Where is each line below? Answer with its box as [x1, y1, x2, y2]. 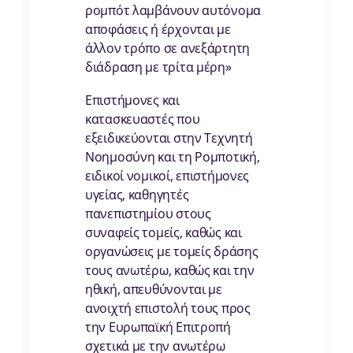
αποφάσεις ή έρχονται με [85, 20, 231, 39]
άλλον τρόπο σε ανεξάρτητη [85, 39, 251, 58]
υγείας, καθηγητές [85, 186, 189, 204]
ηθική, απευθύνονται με [85, 281, 222, 299]
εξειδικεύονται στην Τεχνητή [85, 129, 253, 147]
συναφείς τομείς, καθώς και [85, 224, 242, 242]
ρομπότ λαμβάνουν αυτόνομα [85, 2, 262, 20]
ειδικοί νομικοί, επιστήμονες [85, 167, 250, 185]
